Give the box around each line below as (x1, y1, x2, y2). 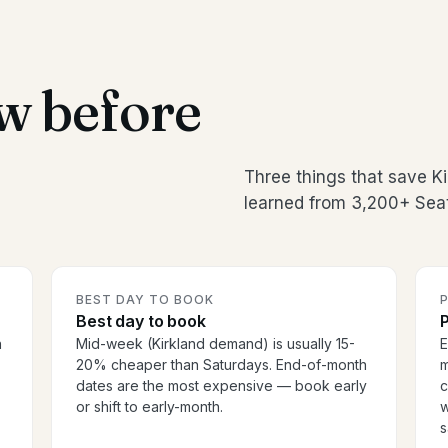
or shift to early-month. (76, 398, 224, 416)
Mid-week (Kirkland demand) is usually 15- (76, 335, 356, 353)
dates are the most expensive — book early (76, 377, 368, 395)
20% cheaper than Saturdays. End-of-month (76, 356, 368, 374)
